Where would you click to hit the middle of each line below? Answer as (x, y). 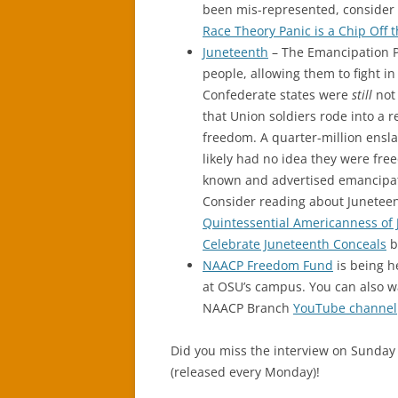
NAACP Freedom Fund (268, 265)
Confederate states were (277, 95)
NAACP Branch (248, 308)
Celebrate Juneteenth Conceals (295, 244)
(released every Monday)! (245, 372)
